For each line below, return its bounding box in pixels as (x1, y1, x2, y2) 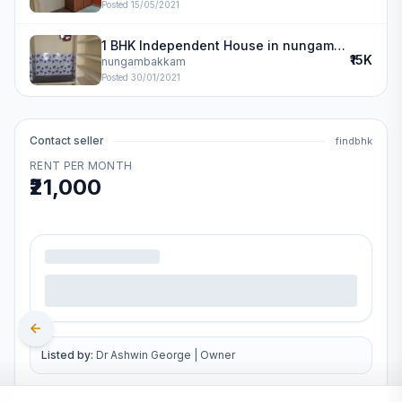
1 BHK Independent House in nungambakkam (334, 37, 345, 53)
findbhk (336, 135, 372, 147)
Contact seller (30, 134, 104, 147)
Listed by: (41, 348, 93, 362)
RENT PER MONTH (30, 159, 133, 172)
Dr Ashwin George (96, 348, 191, 362)
